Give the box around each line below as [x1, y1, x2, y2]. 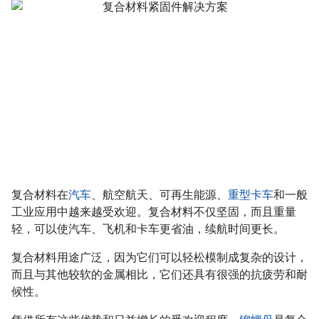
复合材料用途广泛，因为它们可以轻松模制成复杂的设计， [11, 249, 308, 266]
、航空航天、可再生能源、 [91, 186, 228, 203]
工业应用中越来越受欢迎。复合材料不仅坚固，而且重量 [11, 203, 296, 220]
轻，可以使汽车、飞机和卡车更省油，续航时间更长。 [11, 220, 285, 237]
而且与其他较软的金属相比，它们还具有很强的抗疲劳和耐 [11, 266, 308, 283]
